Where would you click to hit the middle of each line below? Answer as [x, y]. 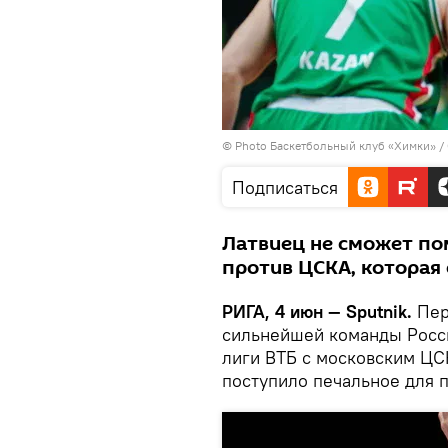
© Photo [246, 145]
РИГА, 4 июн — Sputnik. [319, 311]
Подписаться [285, 187]
